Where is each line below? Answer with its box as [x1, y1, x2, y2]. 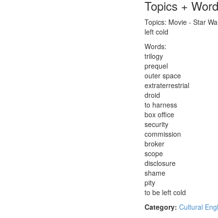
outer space [145, 71, 181, 80]
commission [145, 129, 181, 139]
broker [145, 139, 164, 148]
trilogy [145, 51, 163, 61]
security [145, 119, 168, 129]
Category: [145, 202, 177, 212]
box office [145, 109, 174, 119]
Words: [145, 41, 166, 51]
